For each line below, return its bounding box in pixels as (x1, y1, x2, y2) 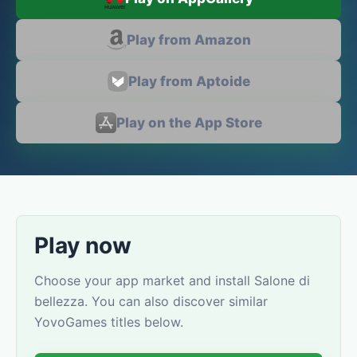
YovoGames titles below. (34, 314, 183, 330)
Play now (34, 232, 131, 259)
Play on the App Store (116, 115, 262, 131)
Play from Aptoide (127, 73, 250, 89)
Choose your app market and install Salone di (34, 273, 310, 288)
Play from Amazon (127, 32, 251, 48)
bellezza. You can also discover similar (34, 293, 268, 309)
